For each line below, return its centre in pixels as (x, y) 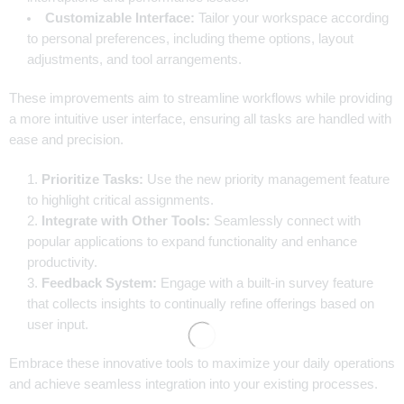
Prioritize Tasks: (92, 180)
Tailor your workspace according (291, 18)
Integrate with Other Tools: (126, 221)
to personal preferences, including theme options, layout (190, 38)
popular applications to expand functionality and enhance (192, 242)
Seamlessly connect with (285, 221)
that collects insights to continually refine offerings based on (201, 304)
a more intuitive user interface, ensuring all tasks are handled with (200, 119)
